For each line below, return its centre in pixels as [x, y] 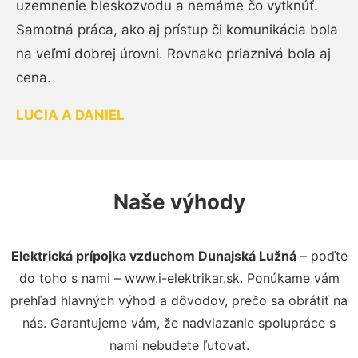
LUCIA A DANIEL [70, 115]
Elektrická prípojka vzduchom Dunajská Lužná [153, 255]
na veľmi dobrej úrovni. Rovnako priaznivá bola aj [173, 53]
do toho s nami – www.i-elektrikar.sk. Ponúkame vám [179, 278]
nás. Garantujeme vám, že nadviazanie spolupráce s [179, 322]
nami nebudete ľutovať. [179, 345]
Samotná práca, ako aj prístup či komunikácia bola [177, 29]
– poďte [322, 255]
